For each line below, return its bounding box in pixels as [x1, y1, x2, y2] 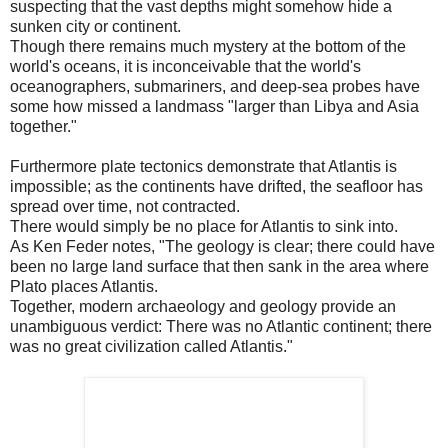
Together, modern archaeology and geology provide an [10, 297, 396, 315]
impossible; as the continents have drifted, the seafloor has [10, 177, 423, 195]
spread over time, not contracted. [10, 197, 240, 215]
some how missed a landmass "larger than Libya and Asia [10, 97, 419, 115]
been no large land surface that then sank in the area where [10, 257, 429, 275]
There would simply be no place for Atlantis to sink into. [10, 217, 398, 235]
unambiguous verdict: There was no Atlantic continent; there [10, 317, 432, 335]
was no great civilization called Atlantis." [10, 337, 293, 355]
